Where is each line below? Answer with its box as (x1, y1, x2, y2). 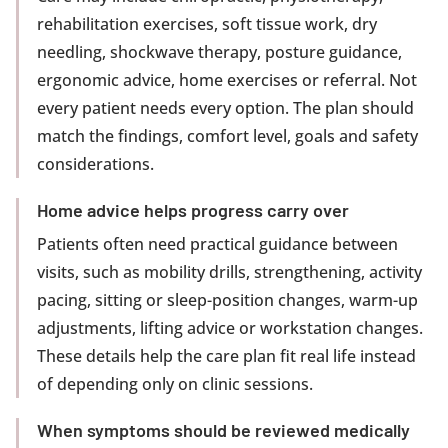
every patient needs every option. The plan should (37, 97, 414, 119)
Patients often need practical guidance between (37, 233, 398, 255)
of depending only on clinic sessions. (37, 373, 313, 395)
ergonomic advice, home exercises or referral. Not (37, 69, 417, 91)
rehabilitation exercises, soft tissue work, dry (37, 13, 377, 35)
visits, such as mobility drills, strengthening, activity (37, 261, 422, 283)
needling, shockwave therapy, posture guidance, (37, 41, 402, 63)
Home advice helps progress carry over (37, 199, 349, 221)
